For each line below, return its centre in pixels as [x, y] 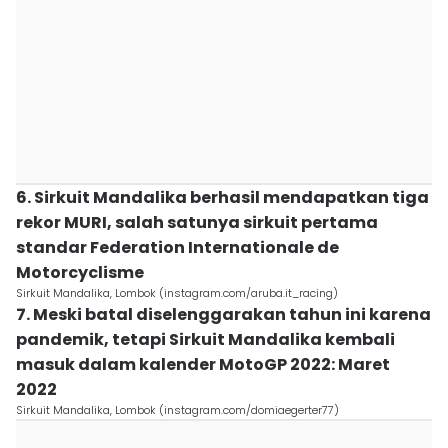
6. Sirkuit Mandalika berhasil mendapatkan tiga [222, 197]
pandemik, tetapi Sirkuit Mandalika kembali [205, 339]
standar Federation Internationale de [177, 247]
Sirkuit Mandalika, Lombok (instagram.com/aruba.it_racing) [177, 293]
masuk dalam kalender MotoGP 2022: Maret [203, 364]
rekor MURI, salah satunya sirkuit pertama [197, 222]
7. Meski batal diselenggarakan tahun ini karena [223, 314]
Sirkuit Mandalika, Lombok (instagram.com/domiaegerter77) [177, 410]
